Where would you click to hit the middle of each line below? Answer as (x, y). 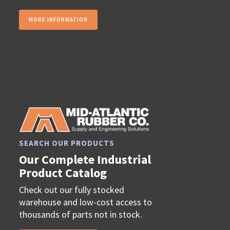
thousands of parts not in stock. (81, 214)
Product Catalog (63, 172)
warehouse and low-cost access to (86, 202)
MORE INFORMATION (59, 19)
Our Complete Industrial (85, 159)
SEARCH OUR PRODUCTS (67, 143)
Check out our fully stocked (72, 189)
